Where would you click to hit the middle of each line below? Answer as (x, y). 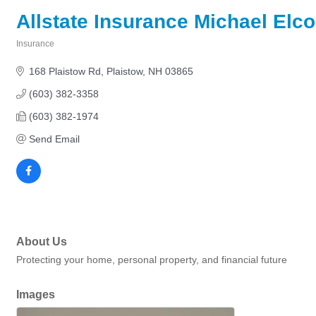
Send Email (54, 139)
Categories (38, 53)
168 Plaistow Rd (65, 71)
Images (36, 294)
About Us (42, 242)
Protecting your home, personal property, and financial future (152, 260)
